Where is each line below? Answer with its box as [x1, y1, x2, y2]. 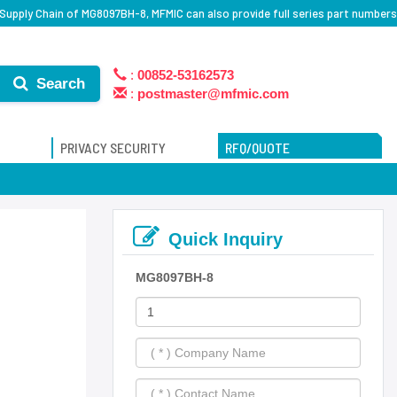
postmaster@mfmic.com [137, 86, 289, 101]
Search [31, 75, 85, 92]
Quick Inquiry [168, 229, 283, 249]
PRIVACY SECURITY [60, 138, 167, 156]
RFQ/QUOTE [224, 138, 290, 156]
